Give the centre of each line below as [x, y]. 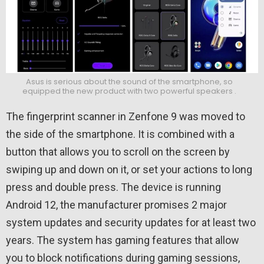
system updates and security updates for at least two [131, 223]
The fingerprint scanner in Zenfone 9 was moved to [126, 117]
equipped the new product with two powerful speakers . [129, 91]
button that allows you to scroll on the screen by [118, 152]
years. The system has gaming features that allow [123, 240]
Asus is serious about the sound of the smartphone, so [129, 81]
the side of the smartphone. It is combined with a [120, 134]
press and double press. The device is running [113, 187]
